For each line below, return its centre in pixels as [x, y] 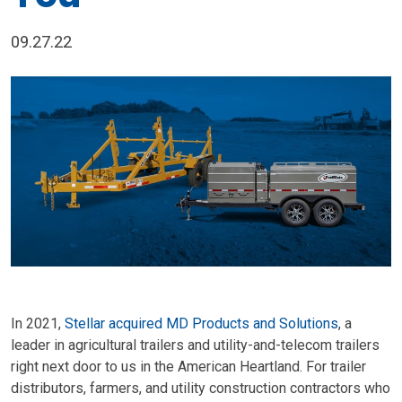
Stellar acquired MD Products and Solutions [201, 323]
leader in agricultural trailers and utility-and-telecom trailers [195, 345]
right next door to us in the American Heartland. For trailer [188, 367]
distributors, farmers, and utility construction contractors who [201, 388]
